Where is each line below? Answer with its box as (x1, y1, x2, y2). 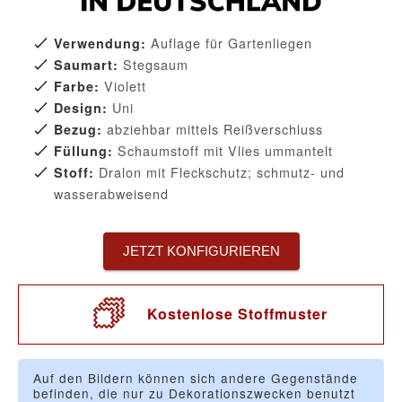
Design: (54, 99, 108, 118)
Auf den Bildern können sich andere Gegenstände (33, 368, 358, 387)
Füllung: (54, 142, 113, 161)
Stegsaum (118, 55, 188, 74)
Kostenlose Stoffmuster (146, 303, 328, 325)
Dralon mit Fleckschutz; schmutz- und (94, 162, 345, 182)
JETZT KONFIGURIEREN (122, 242, 280, 258)
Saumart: (54, 56, 118, 74)
